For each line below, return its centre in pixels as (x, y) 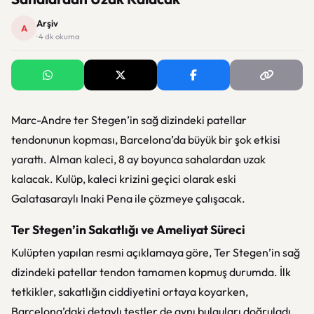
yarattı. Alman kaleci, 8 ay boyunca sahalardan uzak (138, 159)
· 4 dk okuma (58, 36)
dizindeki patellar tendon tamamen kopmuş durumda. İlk (151, 272)
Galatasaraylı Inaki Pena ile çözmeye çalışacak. (128, 198)
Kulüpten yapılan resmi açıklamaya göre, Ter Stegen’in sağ (156, 252)
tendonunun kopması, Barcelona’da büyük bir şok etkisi (146, 139)
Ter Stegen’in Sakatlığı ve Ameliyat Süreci (128, 230)
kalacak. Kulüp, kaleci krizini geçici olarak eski (124, 179)
